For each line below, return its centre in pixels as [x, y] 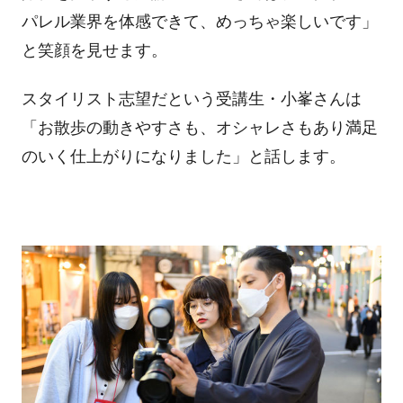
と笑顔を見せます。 [94, 51]
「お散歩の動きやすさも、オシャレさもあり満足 [199, 127]
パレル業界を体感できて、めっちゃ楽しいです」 [199, 22]
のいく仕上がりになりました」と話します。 [183, 156]
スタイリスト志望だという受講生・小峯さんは [191, 99]
